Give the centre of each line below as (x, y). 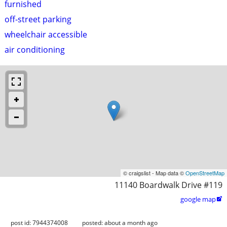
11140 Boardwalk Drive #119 (168, 185)
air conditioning (35, 49)
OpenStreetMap (205, 173)
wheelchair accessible (46, 34)
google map (198, 199)
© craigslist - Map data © (154, 173)
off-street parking (38, 19)
